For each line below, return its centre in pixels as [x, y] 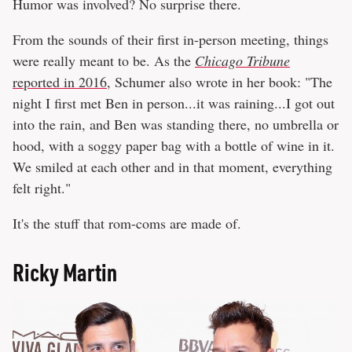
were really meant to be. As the [104, 61]
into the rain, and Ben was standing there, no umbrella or [176, 125]
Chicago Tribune [242, 61]
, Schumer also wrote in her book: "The [220, 82]
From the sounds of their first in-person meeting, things [170, 40]
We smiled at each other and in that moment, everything [172, 167]
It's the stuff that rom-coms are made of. [127, 224]
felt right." [42, 188]
